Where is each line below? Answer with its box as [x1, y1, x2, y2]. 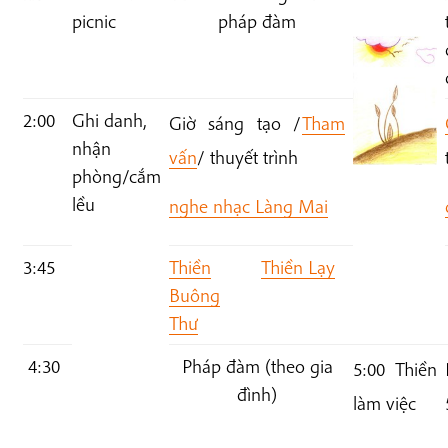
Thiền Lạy [260, 255, 335, 280]
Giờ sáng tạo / [168, 111, 303, 136]
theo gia [270, 354, 333, 379]
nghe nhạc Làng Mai [168, 194, 328, 219]
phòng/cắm [71, 164, 161, 189]
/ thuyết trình [196, 145, 298, 170]
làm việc [352, 391, 416, 416]
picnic [71, 9, 116, 34]
